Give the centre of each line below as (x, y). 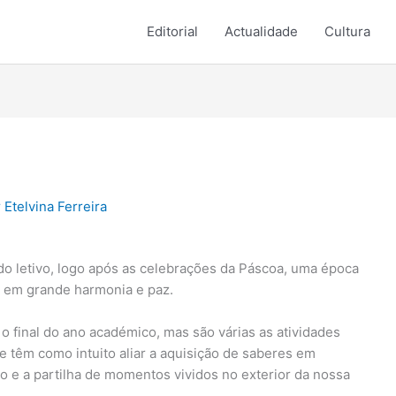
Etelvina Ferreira (56, 207)
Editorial (172, 31)
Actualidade (261, 31)
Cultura (347, 31)
